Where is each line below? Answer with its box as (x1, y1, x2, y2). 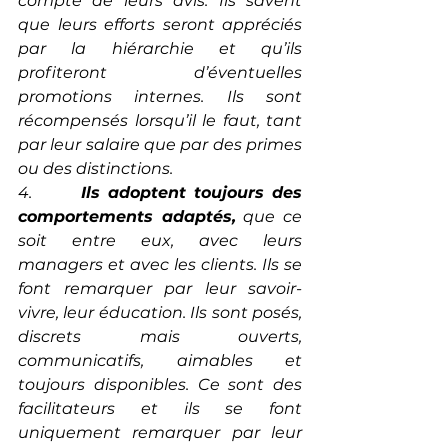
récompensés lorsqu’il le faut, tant (18, 111, 302, 131)
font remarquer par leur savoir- (18, 279, 302, 299)
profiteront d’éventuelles (18, 63, 302, 83)
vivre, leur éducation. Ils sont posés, (18, 303, 302, 323)
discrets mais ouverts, (18, 327, 302, 347)
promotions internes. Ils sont (18, 87, 302, 107)
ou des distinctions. (18, 159, 173, 179)
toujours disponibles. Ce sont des (18, 375, 302, 395)
